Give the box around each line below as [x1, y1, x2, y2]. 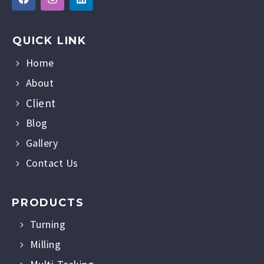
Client [25, 96, 56, 111]
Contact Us [25, 156, 78, 170]
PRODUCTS [12, 196, 84, 210]
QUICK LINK [12, 34, 87, 48]
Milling [29, 237, 61, 252]
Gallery [25, 136, 58, 150]
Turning [29, 217, 66, 232]
